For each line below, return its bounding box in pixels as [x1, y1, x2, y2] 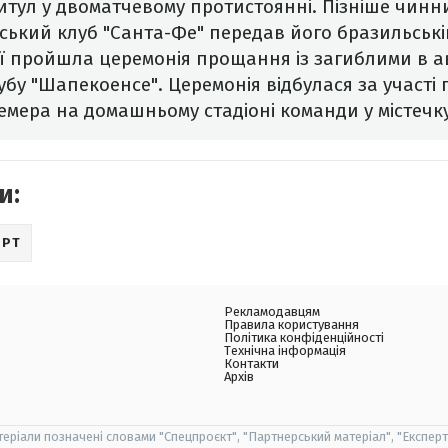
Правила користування [224, 317, 359, 333]
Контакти [224, 356, 279, 372]
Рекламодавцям [224, 304, 320, 320]
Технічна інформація [224, 343, 346, 359]
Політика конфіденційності [224, 330, 384, 346]
